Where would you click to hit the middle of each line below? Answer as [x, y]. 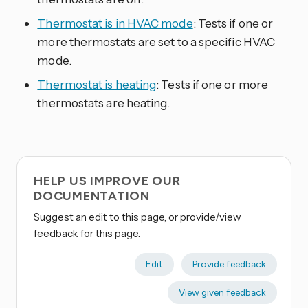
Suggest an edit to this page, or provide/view [137, 217]
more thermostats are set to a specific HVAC [156, 42]
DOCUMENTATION [92, 196]
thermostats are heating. [104, 103]
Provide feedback [229, 264]
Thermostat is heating [97, 85]
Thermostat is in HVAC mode [115, 23]
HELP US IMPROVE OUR [107, 181]
